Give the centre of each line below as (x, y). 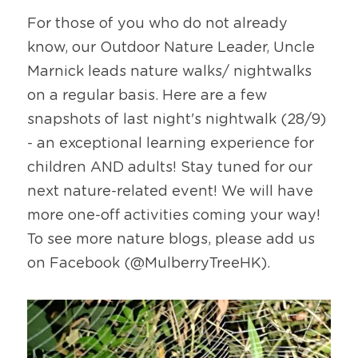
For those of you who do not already (157, 24)
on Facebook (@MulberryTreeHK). (149, 263)
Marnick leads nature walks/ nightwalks (169, 72)
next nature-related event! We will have (170, 191)
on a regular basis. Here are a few (147, 95)
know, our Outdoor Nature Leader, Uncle (171, 48)
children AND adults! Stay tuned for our (170, 167)
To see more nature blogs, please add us (171, 239)
